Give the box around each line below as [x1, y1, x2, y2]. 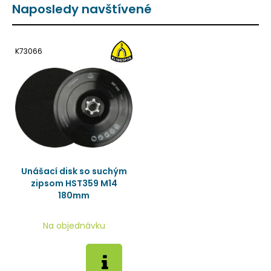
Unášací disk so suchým [21, 165, 127, 177]
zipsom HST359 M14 [30, 177, 117, 189]
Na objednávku [42, 220, 105, 232]
